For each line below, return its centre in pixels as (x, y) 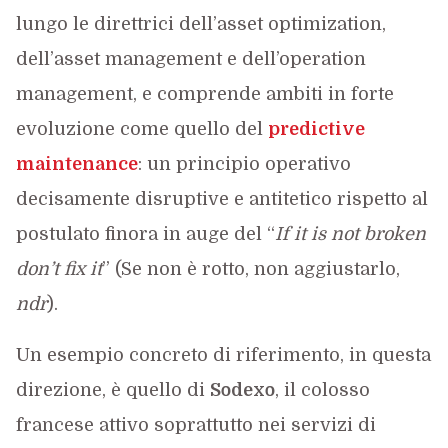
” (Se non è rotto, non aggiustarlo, (250, 269)
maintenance (76, 164)
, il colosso (322, 390)
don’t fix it (58, 269)
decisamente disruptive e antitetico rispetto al (221, 199)
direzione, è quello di (112, 390)
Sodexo (242, 390)
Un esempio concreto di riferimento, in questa (223, 355)
